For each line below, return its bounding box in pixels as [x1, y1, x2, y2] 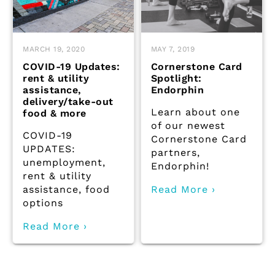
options [23, 196, 63, 209]
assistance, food [23, 183, 110, 195]
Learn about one [150, 106, 240, 118]
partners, [150, 146, 200, 158]
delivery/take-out [23, 95, 114, 107]
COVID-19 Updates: [23, 60, 120, 72]
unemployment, [23, 156, 106, 168]
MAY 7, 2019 [150, 44, 195, 53]
